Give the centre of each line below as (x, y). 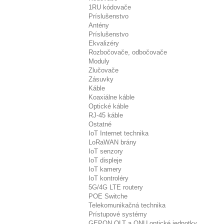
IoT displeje (105, 160)
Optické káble (108, 106)
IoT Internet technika (118, 133)
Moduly (99, 61)
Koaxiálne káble (111, 97)
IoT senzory (106, 151)
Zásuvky (101, 79)
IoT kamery (105, 169)
